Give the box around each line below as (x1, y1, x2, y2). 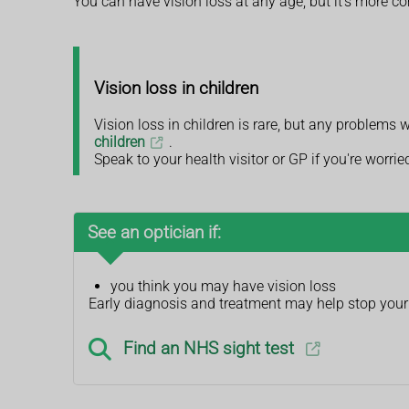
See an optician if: (88, 221, 221, 243)
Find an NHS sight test (123, 337, 295, 359)
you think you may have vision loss (110, 277, 336, 295)
